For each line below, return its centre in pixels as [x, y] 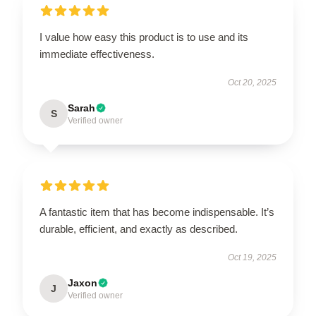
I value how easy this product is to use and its [144, 37]
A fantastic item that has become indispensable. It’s [157, 212]
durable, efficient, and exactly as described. [139, 229]
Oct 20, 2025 [252, 83]
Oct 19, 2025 [252, 257]
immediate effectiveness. [97, 54]
